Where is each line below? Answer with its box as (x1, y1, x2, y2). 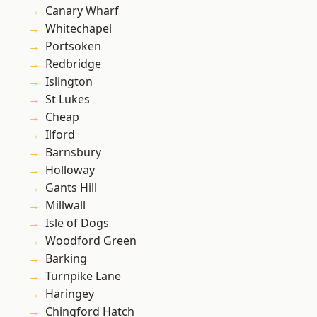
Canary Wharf (45, 3, 119, 19)
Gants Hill (45, 180, 97, 196)
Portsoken (45, 38, 101, 54)
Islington (45, 74, 93, 90)
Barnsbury (45, 144, 101, 161)
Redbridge (45, 56, 101, 72)
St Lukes (45, 91, 90, 108)
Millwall (45, 197, 86, 214)
